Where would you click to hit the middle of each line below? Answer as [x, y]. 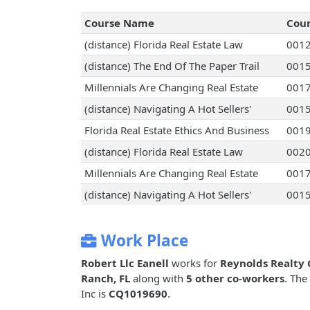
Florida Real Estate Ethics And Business [176, 130]
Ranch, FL [106, 279]
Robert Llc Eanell [125, 263]
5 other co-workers [235, 279]
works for [194, 263]
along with [158, 279]
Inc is [95, 294]
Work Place [143, 241]
